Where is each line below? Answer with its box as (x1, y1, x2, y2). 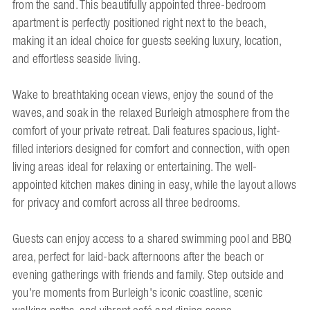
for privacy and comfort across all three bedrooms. (12, 192, 241, 215)
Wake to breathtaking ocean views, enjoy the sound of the (12, 84, 274, 107)
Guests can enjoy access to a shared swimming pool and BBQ (12, 228, 292, 250)
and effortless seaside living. (12, 48, 140, 71)
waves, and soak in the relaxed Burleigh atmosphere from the (12, 102, 290, 125)
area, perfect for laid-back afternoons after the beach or (12, 246, 264, 268)
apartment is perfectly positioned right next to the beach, (12, 12, 266, 35)
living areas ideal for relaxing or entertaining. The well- (12, 156, 257, 179)
